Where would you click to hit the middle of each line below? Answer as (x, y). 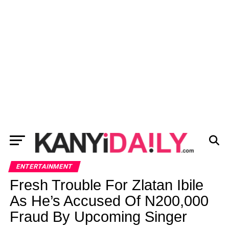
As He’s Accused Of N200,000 (109, 201)
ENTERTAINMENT (44, 166)
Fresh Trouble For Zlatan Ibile (106, 185)
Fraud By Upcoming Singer (98, 217)
